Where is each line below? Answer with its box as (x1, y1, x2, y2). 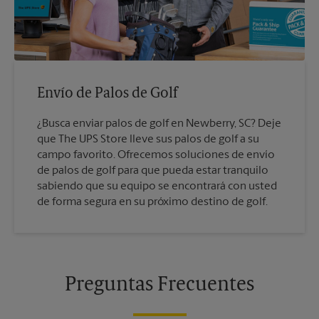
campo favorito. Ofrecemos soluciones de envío (37, 150, 275, 161)
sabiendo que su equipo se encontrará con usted (37, 181, 277, 192)
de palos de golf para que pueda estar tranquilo (37, 165, 268, 177)
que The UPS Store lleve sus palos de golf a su (37, 134, 259, 145)
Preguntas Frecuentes (65, 276, 254, 296)
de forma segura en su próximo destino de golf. (37, 197, 268, 208)
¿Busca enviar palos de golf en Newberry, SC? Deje (37, 118, 281, 130)
